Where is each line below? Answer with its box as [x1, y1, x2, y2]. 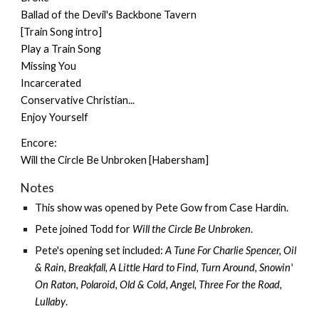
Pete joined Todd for [35, 223, 133, 235]
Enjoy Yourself [21, 111, 89, 123]
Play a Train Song [21, 43, 102, 55]
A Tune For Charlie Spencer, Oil [165, 244, 297, 256]
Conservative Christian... [21, 94, 135, 106]
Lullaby [35, 296, 66, 308]
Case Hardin [229, 202, 287, 214]
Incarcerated [21, 77, 82, 89]
